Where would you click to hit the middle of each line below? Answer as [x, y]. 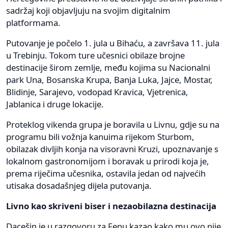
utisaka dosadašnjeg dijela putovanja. [79, 186]
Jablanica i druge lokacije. [55, 104]
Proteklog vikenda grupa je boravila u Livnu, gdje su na [113, 125]
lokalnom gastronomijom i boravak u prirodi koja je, [108, 161]
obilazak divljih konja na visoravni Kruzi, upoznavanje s [112, 149]
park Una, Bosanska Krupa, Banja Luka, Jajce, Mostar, [109, 80]
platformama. [33, 23]
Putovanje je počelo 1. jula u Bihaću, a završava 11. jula [113, 43]
